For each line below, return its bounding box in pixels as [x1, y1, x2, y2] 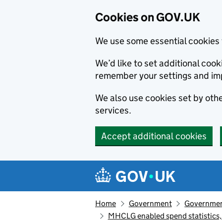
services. [95, 105, 131, 116]
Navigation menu [97, 161, 191, 175]
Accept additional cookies [101, 130, 207, 142]
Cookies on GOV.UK [95, 10, 200, 24]
